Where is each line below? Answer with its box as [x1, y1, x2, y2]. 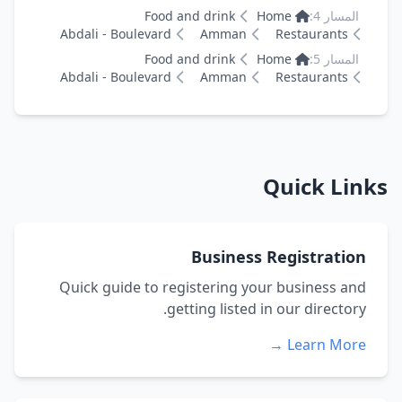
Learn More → [287, 335, 366, 354]
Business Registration [191, 246, 366, 267]
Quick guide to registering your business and [59, 277, 366, 297]
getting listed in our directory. [167, 299, 366, 319]
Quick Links [263, 171, 388, 201]
